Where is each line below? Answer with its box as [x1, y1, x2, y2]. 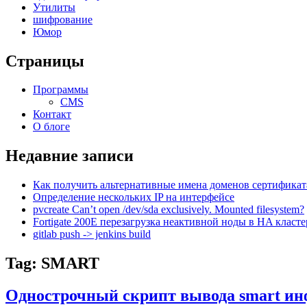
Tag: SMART [5, 254, 99, 273]
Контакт [33, 108, 71, 121]
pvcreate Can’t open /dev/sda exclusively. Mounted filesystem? [33, 204, 304, 216]
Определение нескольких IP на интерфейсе [33, 191, 234, 204]
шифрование [33, 13, 93, 25]
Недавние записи [5, 147, 134, 165]
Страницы [5, 51, 84, 70]
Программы [33, 84, 88, 96]
